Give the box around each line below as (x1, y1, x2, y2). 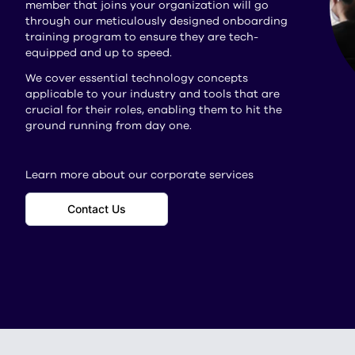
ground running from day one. (25, 120, 192, 132)
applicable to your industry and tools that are (25, 89, 280, 100)
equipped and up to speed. (25, 48, 172, 59)
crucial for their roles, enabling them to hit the (25, 105, 282, 116)
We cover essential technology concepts (25, 73, 248, 84)
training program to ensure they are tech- (25, 32, 258, 43)
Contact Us (67, 201, 126, 216)
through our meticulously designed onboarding (25, 16, 288, 27)
